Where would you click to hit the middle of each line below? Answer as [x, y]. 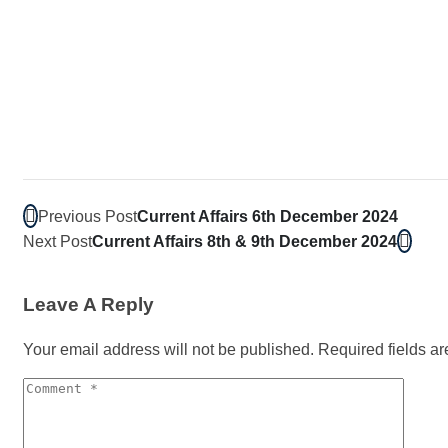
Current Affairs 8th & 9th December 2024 [244, 241]
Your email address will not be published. [168, 350]
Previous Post [87, 216]
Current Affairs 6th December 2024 [267, 216]
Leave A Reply [88, 305]
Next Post [57, 241]
